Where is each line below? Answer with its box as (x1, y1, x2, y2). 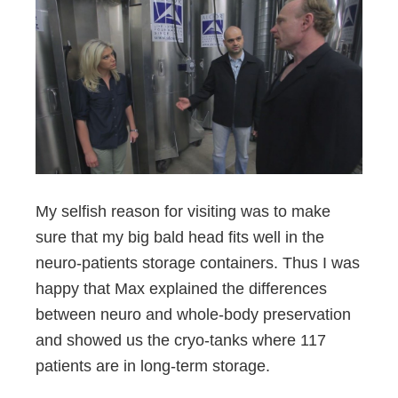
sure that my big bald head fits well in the (36, 228, 324, 247)
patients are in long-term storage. (36, 357, 270, 376)
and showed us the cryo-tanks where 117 (36, 331, 326, 350)
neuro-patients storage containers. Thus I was (36, 254, 360, 273)
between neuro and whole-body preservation (36, 306, 351, 324)
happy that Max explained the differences (36, 280, 327, 298)
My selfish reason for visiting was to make (36, 203, 330, 221)
